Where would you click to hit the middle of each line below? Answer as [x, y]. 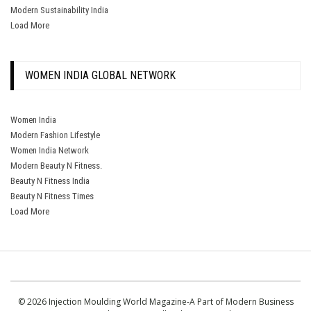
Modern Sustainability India [59, 10]
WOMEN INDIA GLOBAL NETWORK [100, 75]
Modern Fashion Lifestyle [55, 135]
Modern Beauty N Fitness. [56, 165]
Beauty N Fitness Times [52, 196]
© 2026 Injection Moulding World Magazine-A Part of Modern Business [155, 301]
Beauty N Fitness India [50, 180]
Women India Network [50, 150]
